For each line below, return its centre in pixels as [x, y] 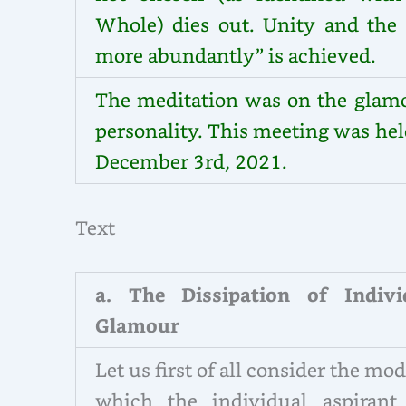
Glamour [137, 324]
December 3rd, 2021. [191, 160]
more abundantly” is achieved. [235, 54]
